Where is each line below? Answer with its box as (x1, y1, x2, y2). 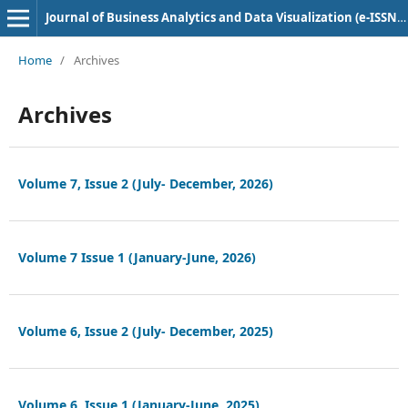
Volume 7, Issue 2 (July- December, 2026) (17, 174, 273, 192)
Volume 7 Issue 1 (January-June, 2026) (17, 248, 256, 266)
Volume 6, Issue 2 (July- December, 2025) (17, 321, 273, 340)
